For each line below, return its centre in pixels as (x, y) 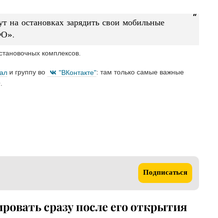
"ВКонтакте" (78, 72)
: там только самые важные (140, 72)
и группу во (27, 72)
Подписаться (165, 173)
